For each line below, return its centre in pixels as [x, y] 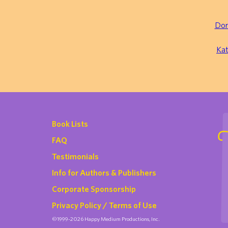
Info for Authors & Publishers [104, 173]
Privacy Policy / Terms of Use [104, 205]
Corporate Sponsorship [94, 189]
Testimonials [75, 156]
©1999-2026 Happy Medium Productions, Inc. [106, 219]
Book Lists [70, 124]
